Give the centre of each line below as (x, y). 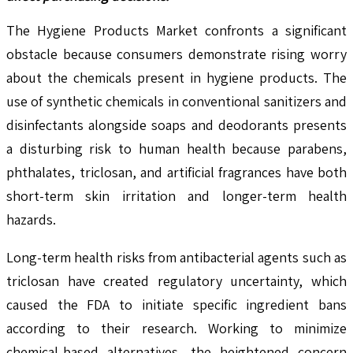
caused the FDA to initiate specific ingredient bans (176, 304)
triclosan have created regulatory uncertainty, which (176, 281)
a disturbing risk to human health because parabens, (176, 148)
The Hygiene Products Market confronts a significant (176, 30)
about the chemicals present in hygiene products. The (176, 77)
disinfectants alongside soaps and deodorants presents (176, 124)
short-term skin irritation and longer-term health (176, 195)
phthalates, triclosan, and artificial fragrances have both (176, 172)
